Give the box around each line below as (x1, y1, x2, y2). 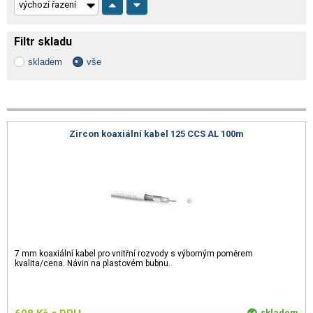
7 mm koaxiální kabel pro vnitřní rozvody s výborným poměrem (15, 248, 253, 259)
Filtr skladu (14, 35, 72, 48)
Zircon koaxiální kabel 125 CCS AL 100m (69, 129, 244, 140)
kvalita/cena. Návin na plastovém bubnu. (15, 258, 170, 268)
